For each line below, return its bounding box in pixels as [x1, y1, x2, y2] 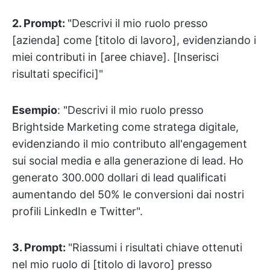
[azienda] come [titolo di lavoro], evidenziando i [12, 34, 256, 47]
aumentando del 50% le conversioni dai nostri [12, 188, 244, 201]
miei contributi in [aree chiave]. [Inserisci [12, 51, 219, 64]
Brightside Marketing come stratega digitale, [12, 121, 239, 134]
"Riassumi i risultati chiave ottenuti [68, 241, 242, 254]
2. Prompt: [12, 17, 67, 30]
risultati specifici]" [12, 67, 103, 81]
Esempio [12, 104, 57, 117]
